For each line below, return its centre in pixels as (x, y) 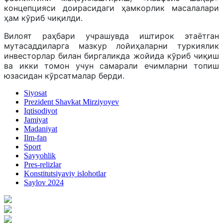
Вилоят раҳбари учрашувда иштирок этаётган (111, 36)
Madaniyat (41, 128)
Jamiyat (36, 119)
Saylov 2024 (44, 182)
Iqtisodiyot (41, 111)
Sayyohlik (40, 155)
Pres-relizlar (43, 164)
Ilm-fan (35, 137)
